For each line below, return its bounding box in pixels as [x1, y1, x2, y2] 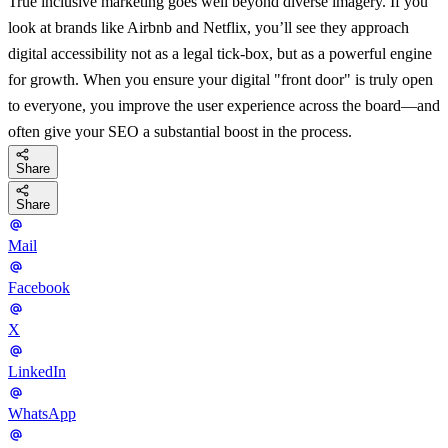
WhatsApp [8, 405, 76, 423]
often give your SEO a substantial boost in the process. [8, 122, 352, 140]
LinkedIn [8, 363, 66, 381]
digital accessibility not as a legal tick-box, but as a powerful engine [8, 44, 432, 62]
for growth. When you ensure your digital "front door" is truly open [8, 70, 433, 88]
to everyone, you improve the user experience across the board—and [8, 96, 440, 114]
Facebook [8, 279, 70, 297]
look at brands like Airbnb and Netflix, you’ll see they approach [8, 18, 409, 36]
